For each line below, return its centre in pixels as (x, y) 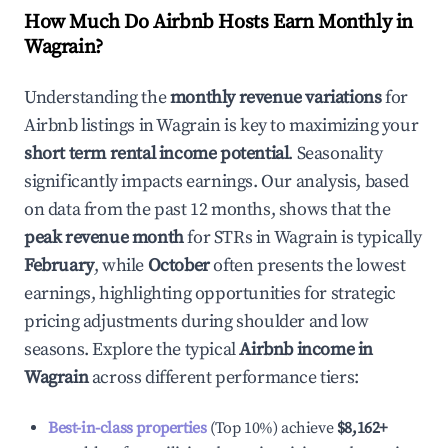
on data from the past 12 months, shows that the (207, 209)
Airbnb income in (306, 349)
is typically (379, 237)
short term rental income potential (156, 153)
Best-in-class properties (127, 428)
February (59, 265)
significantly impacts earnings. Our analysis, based (216, 181)
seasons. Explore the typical (132, 349)
